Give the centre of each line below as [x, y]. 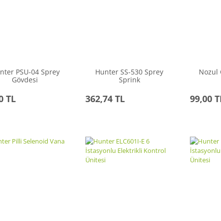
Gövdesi [25, 80]
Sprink [129, 80]
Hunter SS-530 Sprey [129, 72]
